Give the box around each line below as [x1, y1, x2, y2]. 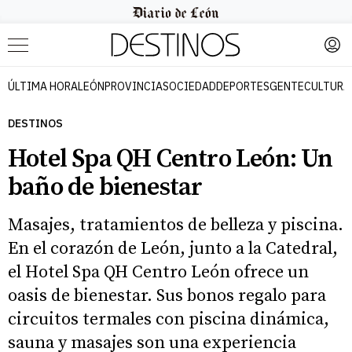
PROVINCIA [104, 79, 163, 93]
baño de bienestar [8, 171, 203, 203]
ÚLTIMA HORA [8, 79, 78, 93]
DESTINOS [8, 115, 63, 130]
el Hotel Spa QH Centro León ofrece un [8, 261, 309, 283]
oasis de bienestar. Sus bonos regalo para [8, 284, 326, 306]
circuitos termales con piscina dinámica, [8, 308, 329, 330]
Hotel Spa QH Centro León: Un [8, 143, 333, 175]
